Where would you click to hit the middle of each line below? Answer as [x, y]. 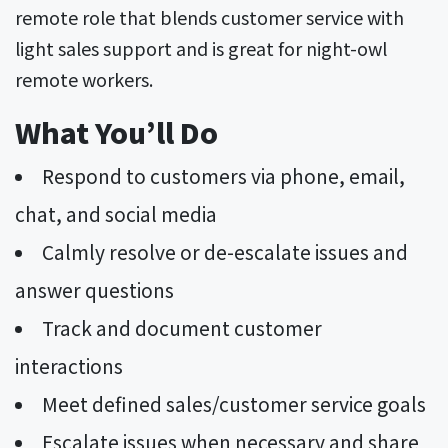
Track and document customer [182, 328]
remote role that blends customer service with [209, 16]
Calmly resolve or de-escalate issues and [225, 252]
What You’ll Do [116, 132]
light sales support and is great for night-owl [201, 47]
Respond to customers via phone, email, [224, 176]
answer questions [94, 290]
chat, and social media [116, 214]
